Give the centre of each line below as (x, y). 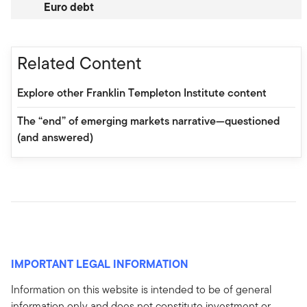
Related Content (79, 63)
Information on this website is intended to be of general (142, 289)
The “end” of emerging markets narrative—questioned (149, 121)
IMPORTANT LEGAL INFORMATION (100, 263)
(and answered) (55, 137)
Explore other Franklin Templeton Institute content (142, 93)
